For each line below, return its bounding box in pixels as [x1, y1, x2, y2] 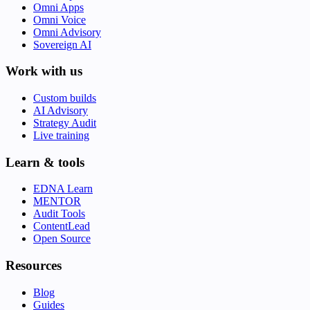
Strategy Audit [33, 117, 96, 129]
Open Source [33, 232, 91, 245]
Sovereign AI [33, 38, 91, 51]
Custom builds [33, 92, 96, 104]
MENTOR [33, 195, 81, 208]
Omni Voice [33, 13, 86, 26]
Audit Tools [33, 208, 85, 220]
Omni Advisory [33, 26, 101, 38]
